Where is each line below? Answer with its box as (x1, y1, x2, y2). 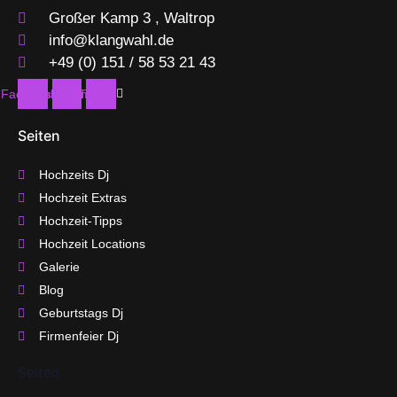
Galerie (38, 260, 80, 274)
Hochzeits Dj (38, 167, 109, 182)
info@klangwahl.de (49, 32, 174, 50)
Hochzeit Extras (38, 191, 127, 205)
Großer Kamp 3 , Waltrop (49, 10, 214, 27)
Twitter (78, 87, 116, 102)
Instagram (35, 87, 92, 102)
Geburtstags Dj (38, 306, 123, 320)
